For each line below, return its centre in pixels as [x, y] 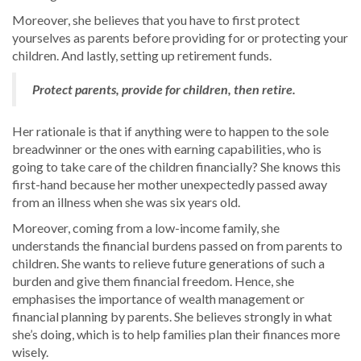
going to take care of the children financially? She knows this [176, 166]
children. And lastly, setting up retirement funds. [142, 55]
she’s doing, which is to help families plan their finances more [176, 334]
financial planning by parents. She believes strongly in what [172, 316]
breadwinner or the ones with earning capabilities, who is [167, 149]
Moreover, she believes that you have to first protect [156, 20]
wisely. [30, 352]
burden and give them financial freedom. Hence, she [153, 281]
